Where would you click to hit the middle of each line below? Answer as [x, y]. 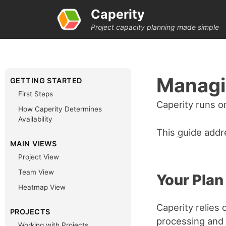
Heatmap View [42, 187]
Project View [39, 157]
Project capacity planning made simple [155, 27]
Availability [35, 119]
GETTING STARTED [46, 80]
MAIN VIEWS [34, 144]
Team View [36, 172]
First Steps [36, 94]
